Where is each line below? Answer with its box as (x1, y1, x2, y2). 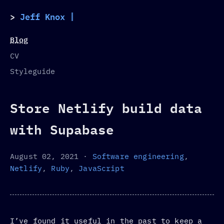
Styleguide (10, 66, 55, 76)
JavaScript (78, 163, 124, 173)
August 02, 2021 (10, 151, 83, 161)
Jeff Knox (20, 11, 65, 22)
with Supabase (10, 121, 114, 138)
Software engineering (92, 151, 184, 161)
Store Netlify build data (10, 99, 202, 116)
